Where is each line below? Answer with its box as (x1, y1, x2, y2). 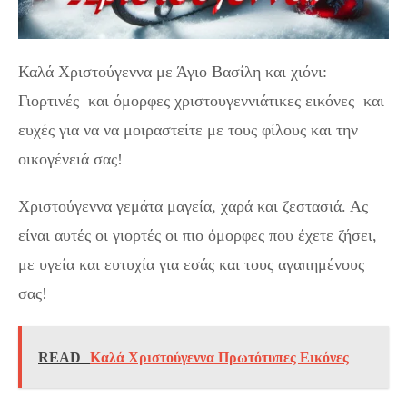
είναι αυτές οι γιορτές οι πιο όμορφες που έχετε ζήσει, (18, 226, 377, 244)
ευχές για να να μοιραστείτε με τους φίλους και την (18, 121, 358, 139)
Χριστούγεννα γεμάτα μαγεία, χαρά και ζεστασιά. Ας (18, 197, 368, 215)
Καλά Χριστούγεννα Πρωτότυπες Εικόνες (90, 350, 349, 365)
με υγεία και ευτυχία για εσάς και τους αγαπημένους (18, 255, 364, 273)
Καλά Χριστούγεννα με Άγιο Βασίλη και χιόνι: (18, 63, 327, 81)
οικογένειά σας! (18, 150, 123, 168)
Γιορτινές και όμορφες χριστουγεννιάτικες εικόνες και (18, 92, 384, 110)
